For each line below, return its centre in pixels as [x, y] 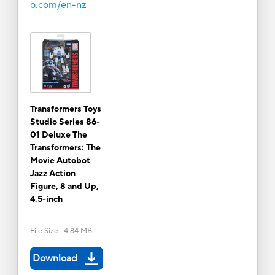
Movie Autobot [60, 161]
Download [55, 258]
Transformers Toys [65, 109]
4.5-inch [46, 199]
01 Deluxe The [58, 135]
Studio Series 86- [65, 122]
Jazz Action [52, 173]
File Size [44, 231]
